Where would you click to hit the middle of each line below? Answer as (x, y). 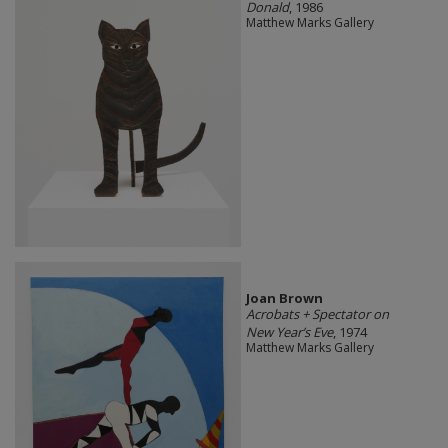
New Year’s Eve (289, 332)
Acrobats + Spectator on (317, 314)
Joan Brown (284, 298)
